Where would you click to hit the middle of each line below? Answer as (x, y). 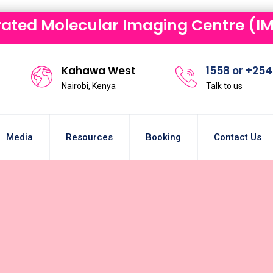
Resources (89, 137)
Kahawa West (99, 71)
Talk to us (224, 86)
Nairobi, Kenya (89, 86)
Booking (163, 137)
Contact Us (238, 137)
